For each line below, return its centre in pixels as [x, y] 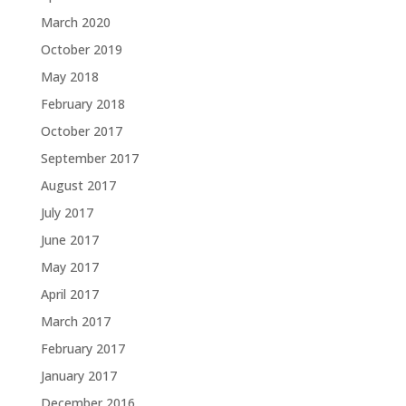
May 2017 [69, 267]
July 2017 [67, 213]
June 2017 [69, 240]
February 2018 [82, 104]
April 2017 [69, 295]
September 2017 [89, 159]
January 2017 [78, 376]
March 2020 [75, 23]
